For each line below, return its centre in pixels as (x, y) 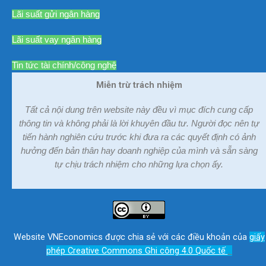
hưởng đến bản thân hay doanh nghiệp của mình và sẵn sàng (139, 151)
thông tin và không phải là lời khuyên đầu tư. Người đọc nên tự (139, 124)
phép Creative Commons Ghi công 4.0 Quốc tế (137, 251)
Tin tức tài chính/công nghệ (64, 66)
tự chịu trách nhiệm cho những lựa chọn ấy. (139, 165)
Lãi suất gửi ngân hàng (56, 15)
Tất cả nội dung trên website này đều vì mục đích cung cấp (139, 110)
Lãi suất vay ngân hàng (57, 40)
